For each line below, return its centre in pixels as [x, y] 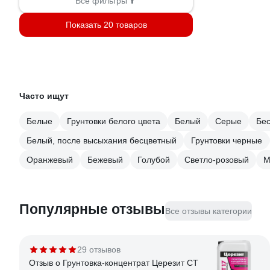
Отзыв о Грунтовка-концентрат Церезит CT [114, 263]
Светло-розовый [217, 160]
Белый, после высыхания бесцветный [102, 140]
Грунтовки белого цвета [114, 121]
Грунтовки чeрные [227, 140]
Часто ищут [44, 96]
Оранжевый [50, 160]
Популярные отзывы [92, 209]
